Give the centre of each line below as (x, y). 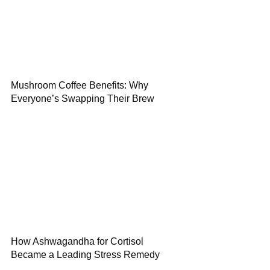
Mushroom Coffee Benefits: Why (80, 85)
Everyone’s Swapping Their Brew (83, 99)
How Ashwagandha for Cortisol (77, 241)
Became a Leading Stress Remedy (85, 255)
